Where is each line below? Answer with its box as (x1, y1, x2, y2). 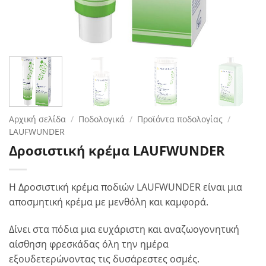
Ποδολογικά (78, 113, 125, 125)
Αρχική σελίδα (9, 113, 66, 125)
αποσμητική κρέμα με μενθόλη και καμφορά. (9, 195, 208, 208)
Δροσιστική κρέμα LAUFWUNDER (9, 141, 225, 160)
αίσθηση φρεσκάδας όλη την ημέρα (9, 237, 169, 251)
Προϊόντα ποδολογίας (137, 113, 223, 125)
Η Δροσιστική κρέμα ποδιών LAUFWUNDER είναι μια (9, 180, 242, 194)
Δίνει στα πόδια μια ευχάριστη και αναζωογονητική (9, 222, 239, 236)
